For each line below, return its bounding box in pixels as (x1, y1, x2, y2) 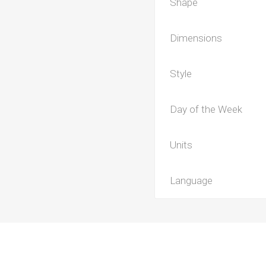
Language (170, 174, 213, 186)
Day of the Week (170, 103, 243, 115)
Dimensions (170, 31, 223, 44)
